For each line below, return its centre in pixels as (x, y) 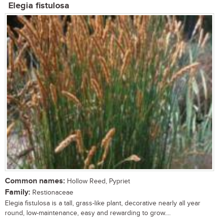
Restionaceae (52, 192)
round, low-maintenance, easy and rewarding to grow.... (88, 213)
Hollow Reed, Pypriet (98, 181)
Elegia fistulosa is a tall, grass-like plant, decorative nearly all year (103, 203)
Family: (18, 192)
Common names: (35, 181)
